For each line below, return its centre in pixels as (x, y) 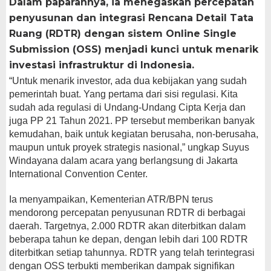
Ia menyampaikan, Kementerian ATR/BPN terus (111, 200)
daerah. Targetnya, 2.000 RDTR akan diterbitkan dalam (127, 226)
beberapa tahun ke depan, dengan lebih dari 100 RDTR (129, 240)
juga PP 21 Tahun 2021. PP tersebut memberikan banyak (132, 121)
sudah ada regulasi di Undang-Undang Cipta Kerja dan (127, 108)
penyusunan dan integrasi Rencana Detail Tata (131, 18)
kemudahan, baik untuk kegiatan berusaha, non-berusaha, (134, 134)
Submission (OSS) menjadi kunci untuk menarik (134, 50)
